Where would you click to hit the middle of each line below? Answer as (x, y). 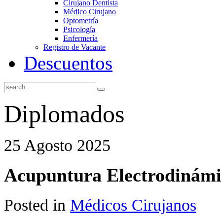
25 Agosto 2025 (57, 145)
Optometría (81, 20)
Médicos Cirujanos (133, 205)
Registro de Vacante (74, 47)
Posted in (37, 205)
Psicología (79, 29)
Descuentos (68, 63)
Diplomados (64, 114)
